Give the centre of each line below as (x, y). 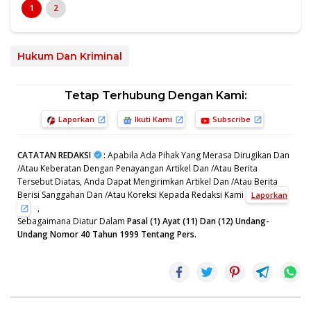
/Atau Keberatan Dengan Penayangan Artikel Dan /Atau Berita (137, 169)
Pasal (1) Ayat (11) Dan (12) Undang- (198, 221)
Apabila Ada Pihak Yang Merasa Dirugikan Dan (197, 155)
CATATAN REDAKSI (54, 155)
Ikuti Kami (153, 119)
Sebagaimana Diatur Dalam (72, 221)
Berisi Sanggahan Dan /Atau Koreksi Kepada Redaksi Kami (132, 195)
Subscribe (231, 119)
